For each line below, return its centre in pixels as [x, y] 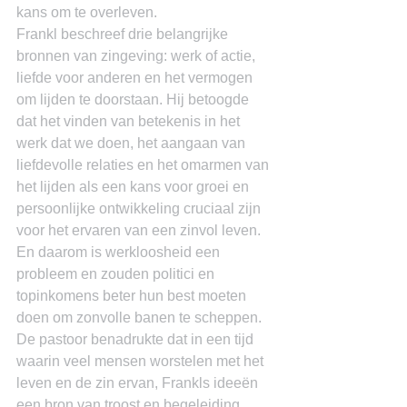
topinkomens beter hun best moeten [133, 296]
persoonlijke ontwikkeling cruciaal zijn [140, 208]
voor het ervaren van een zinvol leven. [140, 230]
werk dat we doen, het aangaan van [133, 143]
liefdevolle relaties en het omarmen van [144, 165]
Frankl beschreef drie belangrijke [124, 34]
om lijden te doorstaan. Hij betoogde [134, 99]
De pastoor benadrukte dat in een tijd [137, 339]
